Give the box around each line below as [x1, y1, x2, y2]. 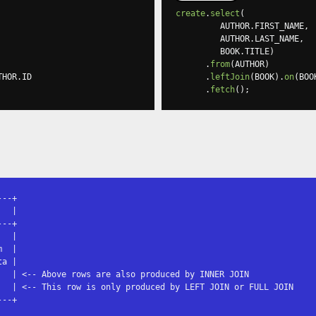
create [176, 8, 205, 18]
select [210, 8, 240, 18]
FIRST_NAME [255, 21, 304, 31]
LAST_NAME [255, 34, 299, 44]
